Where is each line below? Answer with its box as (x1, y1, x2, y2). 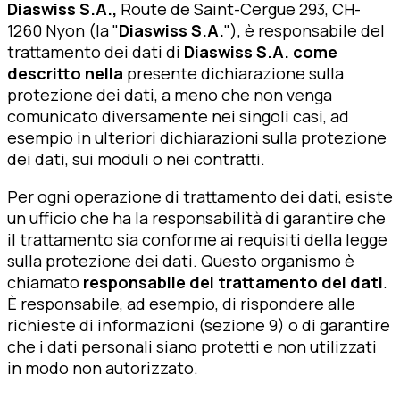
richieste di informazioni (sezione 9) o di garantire (7, 314, 390, 337)
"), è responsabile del (224, 20, 385, 42)
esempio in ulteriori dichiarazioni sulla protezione (7, 127, 387, 149)
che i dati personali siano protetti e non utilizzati (7, 336, 377, 358)
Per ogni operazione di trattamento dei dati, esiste (7, 186, 393, 208)
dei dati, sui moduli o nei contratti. (7, 148, 265, 171)
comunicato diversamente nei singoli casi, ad (7, 105, 349, 128)
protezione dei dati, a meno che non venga (7, 84, 332, 106)
